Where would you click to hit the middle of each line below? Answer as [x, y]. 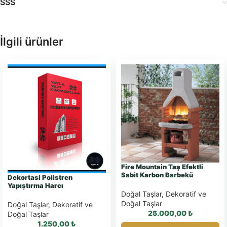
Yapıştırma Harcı [35, 186]
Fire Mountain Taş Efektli [162, 167]
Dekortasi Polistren [40, 178]
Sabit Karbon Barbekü [157, 175]
